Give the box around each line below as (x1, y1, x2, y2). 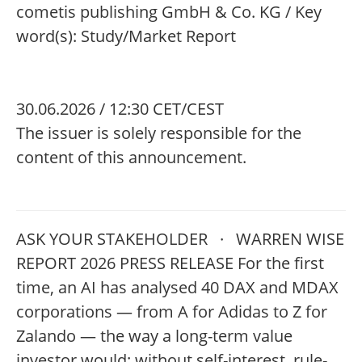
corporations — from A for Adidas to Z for (16, 301, 327, 322)
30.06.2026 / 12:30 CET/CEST (16, 98, 224, 120)
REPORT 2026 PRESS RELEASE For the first (16, 252, 324, 274)
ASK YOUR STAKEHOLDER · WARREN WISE (16, 228, 344, 250)
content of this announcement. (16, 146, 246, 168)
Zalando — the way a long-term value (16, 325, 293, 347)
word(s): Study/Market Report (16, 25, 236, 47)
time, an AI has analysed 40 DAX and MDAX (16, 276, 339, 298)
